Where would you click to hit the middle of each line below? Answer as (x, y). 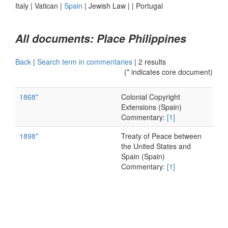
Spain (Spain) (143, 156)
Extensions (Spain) (151, 107)
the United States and (156, 146)
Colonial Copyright (151, 97)
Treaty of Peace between (161, 136)
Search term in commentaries (85, 62)
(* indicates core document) (168, 72)
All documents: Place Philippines (101, 38)
